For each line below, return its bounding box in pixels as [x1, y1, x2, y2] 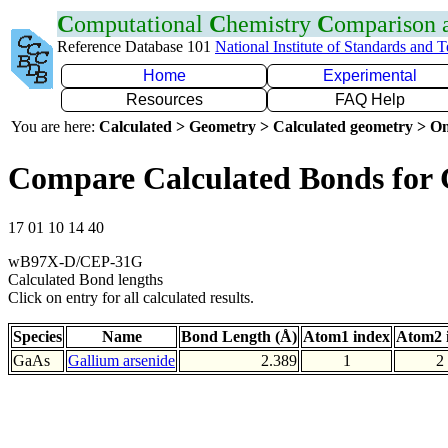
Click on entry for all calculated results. [8, 288, 254, 306]
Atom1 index [303, 327, 390, 345]
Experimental [323, 67, 417, 84]
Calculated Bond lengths [8, 270, 163, 288]
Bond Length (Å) [181, 327, 297, 345]
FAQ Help [335, 91, 405, 108]
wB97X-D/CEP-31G [8, 252, 143, 270]
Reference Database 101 [57, 38, 215, 55]
